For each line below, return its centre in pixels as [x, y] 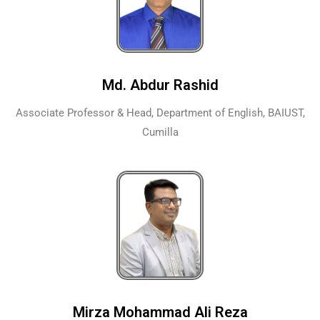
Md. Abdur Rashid [160, 85]
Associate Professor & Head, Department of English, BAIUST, [160, 112]
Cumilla [160, 132]
